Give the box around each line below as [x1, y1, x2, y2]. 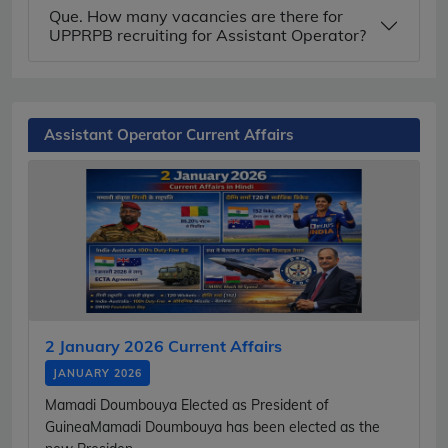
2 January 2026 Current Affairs [45, 335, 282, 356]
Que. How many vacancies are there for [49, 5, 343, 26]
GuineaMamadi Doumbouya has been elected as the [45, 417, 380, 436]
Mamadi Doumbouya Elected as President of [45, 395, 329, 414]
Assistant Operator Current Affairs [44, 124, 294, 144]
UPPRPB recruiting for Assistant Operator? [49, 24, 366, 45]
